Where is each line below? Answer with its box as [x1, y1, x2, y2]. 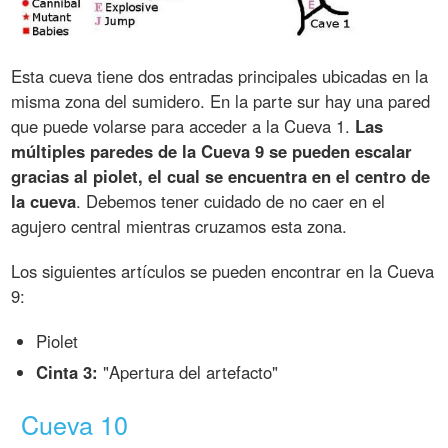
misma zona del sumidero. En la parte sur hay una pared [11, 89, 431, 114]
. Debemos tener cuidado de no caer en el [76, 189, 386, 214]
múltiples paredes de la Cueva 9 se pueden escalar [11, 139, 413, 164]
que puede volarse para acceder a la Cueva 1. [11, 114, 356, 139]
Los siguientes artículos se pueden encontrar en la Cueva [11, 259, 435, 284]
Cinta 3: [36, 360, 99, 385]
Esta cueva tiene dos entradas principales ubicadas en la [11, 64, 429, 89]
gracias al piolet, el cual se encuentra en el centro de [11, 164, 431, 189]
